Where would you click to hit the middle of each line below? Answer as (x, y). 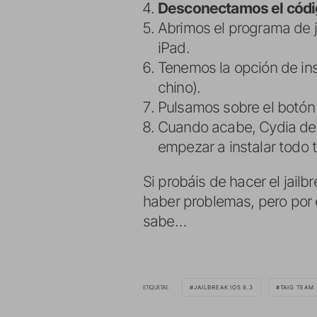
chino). (179, 87)
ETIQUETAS (156, 287)
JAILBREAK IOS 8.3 (224, 287)
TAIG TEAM (297, 287)
